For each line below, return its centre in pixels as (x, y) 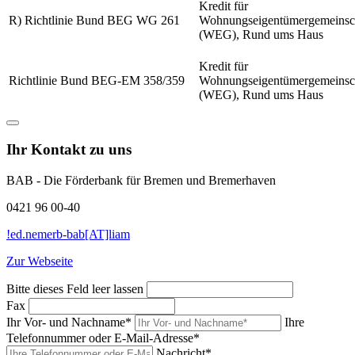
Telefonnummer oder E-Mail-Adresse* (103, 338)
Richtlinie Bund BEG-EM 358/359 (97, 81)
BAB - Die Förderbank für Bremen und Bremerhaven (141, 180)
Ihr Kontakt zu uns (69, 149)
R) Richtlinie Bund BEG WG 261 (94, 21)
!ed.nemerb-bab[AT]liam (68, 234)
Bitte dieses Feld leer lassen (75, 288)
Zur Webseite (40, 261)
